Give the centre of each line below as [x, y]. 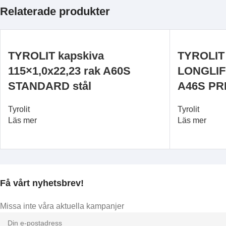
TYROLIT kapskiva [56, 56]
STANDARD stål [50, 86]
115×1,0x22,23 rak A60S [69, 71]
